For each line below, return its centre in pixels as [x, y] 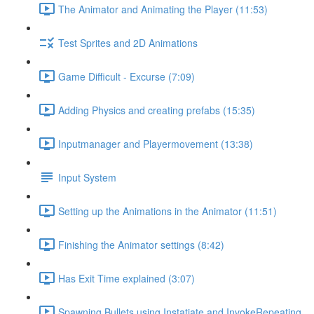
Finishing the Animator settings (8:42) [141, 244]
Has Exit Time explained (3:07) [127, 278]
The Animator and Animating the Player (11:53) [163, 9]
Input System [87, 177]
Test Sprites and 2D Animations [128, 42]
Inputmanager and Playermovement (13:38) [156, 143]
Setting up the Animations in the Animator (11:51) [168, 211]
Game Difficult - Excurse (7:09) [127, 76]
